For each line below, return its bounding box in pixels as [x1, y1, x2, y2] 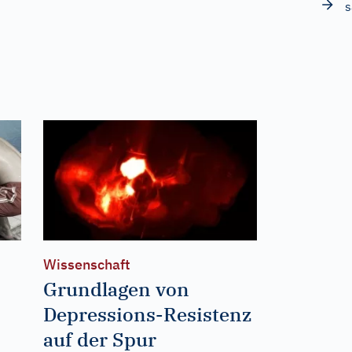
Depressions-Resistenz [42, 301, 251, 327]
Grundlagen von [42, 276, 189, 302]
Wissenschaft [42, 255, 130, 273]
